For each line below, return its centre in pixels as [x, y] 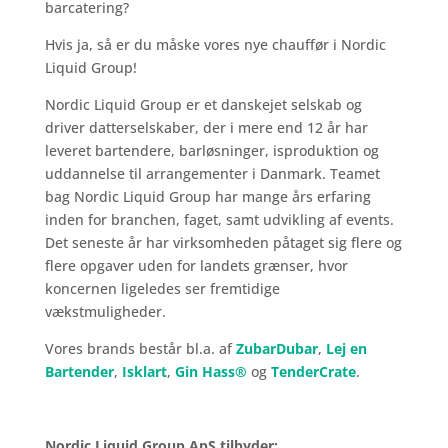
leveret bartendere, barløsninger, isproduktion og [211, 150]
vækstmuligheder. [105, 311]
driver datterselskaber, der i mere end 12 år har [206, 127]
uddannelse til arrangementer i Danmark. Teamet [212, 173]
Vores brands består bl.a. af [140, 348]
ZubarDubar [276, 348]
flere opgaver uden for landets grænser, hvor [196, 265]
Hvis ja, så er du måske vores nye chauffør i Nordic [215, 44]
